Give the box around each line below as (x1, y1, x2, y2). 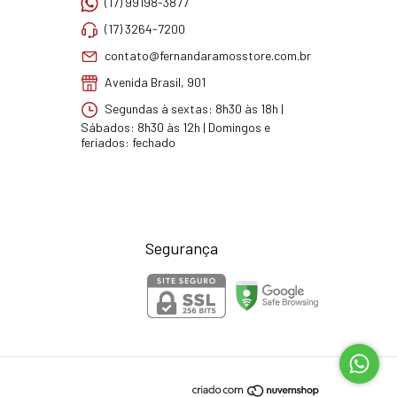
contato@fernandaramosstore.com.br (105, 47, 311, 63)
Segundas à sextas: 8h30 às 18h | (102, 100, 284, 116)
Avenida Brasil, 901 (102, 74, 206, 90)
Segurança (144, 238, 218, 259)
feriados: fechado (81, 135, 175, 151)
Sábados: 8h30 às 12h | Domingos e (81, 120, 270, 136)
